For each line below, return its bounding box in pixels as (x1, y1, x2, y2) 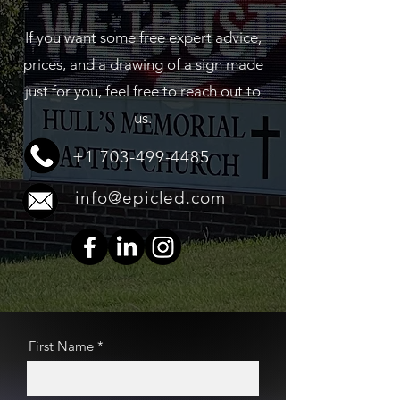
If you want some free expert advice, (24, 29, 262, 46)
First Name (29, 337, 94, 354)
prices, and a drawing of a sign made (22, 55, 263, 73)
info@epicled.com (75, 187, 227, 208)
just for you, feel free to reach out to (25, 82, 261, 100)
